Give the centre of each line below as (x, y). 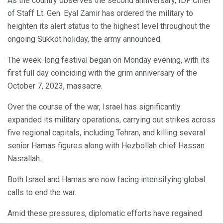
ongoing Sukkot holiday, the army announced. (85, 39)
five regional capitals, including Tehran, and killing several (106, 132)
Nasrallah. (24, 158)
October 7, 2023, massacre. (55, 86)
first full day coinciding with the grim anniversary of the (102, 73)
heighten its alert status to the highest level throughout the (109, 26)
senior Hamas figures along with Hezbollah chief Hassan (106, 145)
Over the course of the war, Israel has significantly (94, 107)
